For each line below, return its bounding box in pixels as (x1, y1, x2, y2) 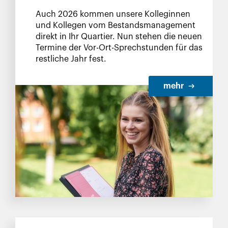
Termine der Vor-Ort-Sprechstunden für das (36, 44, 203, 52)
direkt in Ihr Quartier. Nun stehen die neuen (36, 33, 202, 41)
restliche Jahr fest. (36, 55, 108, 63)
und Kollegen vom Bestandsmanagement (36, 21, 195, 30)
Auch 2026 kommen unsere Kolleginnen (36, 10, 190, 18)
